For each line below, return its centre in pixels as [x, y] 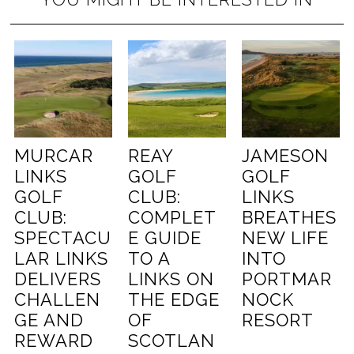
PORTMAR [286, 279]
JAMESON [285, 156]
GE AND [49, 320]
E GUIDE [165, 238]
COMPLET [173, 218]
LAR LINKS [62, 259]
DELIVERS [58, 279]
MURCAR [54, 156]
